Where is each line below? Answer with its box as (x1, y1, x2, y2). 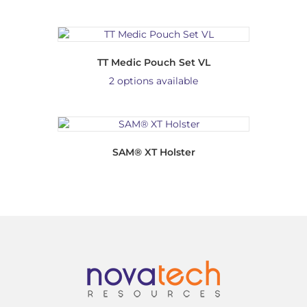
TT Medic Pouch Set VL (97, 56, 210, 69)
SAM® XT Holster (112, 145, 195, 158)
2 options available (109, 74, 198, 87)
